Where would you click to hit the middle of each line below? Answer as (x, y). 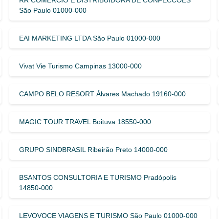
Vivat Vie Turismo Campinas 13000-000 (80, 66)
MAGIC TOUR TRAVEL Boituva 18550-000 (85, 121)
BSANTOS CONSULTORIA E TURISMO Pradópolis (98, 177)
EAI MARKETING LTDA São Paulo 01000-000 (89, 38)
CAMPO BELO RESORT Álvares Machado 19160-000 (102, 94)
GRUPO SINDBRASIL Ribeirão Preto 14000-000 (93, 149)
